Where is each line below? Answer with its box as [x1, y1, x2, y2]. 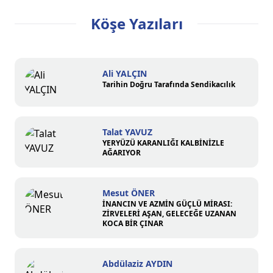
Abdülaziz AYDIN [102, 257, 172, 269]
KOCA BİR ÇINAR [102, 218, 163, 229]
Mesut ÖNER [102, 186, 155, 199]
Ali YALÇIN [102, 67, 147, 79]
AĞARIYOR [102, 147, 141, 158]
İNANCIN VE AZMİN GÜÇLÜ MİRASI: [102, 198, 232, 209]
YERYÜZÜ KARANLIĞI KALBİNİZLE [102, 137, 224, 148]
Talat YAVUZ [102, 126, 152, 138]
